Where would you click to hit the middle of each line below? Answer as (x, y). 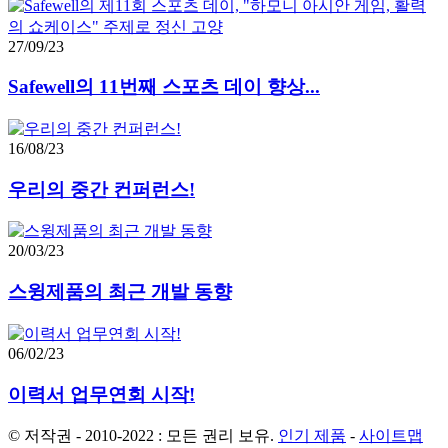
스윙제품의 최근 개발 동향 (120, 292)
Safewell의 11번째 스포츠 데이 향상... (164, 87)
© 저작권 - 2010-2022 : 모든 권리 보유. (141, 436)
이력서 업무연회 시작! (101, 394)
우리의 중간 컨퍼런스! (101, 189)
